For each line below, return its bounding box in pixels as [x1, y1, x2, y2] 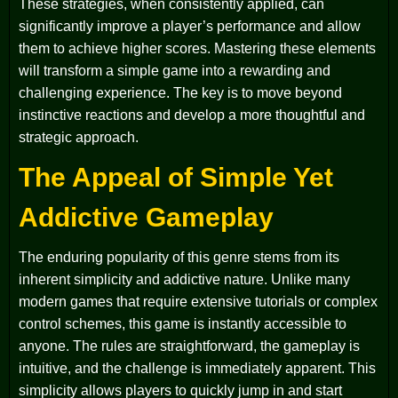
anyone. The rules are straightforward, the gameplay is [19, 338, 360, 354]
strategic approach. [19, 129, 139, 145]
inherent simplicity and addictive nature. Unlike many [19, 271, 350, 287]
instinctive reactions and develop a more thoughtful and [19, 107, 365, 123]
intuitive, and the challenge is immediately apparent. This [19, 360, 376, 376]
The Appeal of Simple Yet [19, 162, 333, 192]
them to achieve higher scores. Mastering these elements [19, 40, 376, 56]
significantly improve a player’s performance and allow [19, 18, 361, 34]
